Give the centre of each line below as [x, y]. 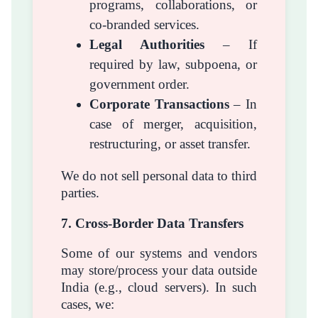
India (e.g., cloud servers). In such [159, 287]
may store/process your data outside [159, 270]
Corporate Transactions [159, 104]
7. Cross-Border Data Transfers [152, 223]
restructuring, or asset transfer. [170, 144]
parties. [80, 193]
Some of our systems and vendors [159, 253]
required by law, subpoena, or [173, 65]
